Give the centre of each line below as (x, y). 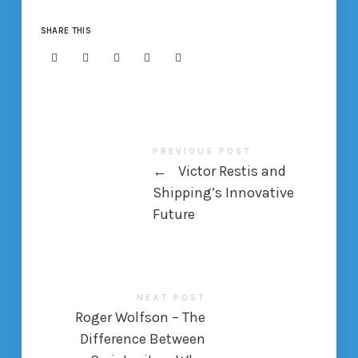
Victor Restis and (231, 171)
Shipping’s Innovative (223, 192)
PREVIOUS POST (201, 151)
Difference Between (143, 338)
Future (173, 214)
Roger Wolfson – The (141, 317)
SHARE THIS (66, 30)
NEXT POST (171, 297)
